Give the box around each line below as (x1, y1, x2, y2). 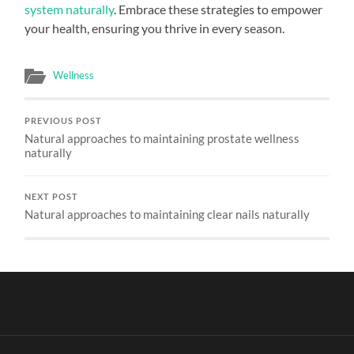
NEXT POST (24, 191, 79, 201)
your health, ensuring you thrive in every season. (24, 20, 285, 36)
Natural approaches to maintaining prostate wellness (24, 130, 300, 145)
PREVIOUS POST (24, 115, 103, 126)
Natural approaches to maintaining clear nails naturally (24, 206, 311, 221)
